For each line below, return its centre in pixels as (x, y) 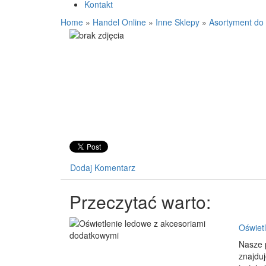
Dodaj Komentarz (103, 167)
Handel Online (119, 22)
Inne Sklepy (178, 22)
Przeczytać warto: (140, 202)
